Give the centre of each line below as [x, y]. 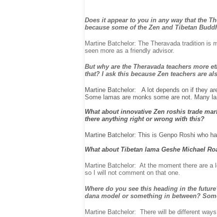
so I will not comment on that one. [132, 173]
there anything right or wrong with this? [145, 119]
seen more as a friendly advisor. [130, 51]
